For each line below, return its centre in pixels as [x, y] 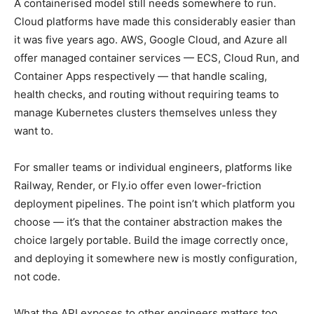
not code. [37, 277]
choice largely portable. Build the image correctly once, [151, 240]
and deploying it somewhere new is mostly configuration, [156, 259]
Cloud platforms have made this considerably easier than [155, 22]
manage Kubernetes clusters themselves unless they [145, 113]
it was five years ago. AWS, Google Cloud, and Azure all [151, 40]
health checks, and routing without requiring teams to [146, 95]
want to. [34, 131]
